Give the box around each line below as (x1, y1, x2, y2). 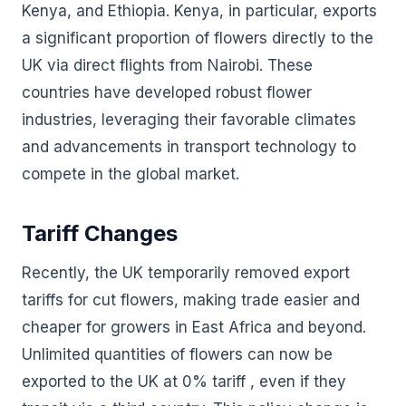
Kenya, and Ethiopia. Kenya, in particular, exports (22, 2, 377, 20)
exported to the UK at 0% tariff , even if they (22, 372, 346, 391)
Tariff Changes (22, 220, 178, 246)
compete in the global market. (22, 165, 239, 183)
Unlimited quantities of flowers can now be (22, 345, 333, 363)
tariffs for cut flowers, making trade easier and (22, 291, 360, 309)
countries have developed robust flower (22, 83, 312, 101)
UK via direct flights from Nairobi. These (22, 56, 313, 74)
